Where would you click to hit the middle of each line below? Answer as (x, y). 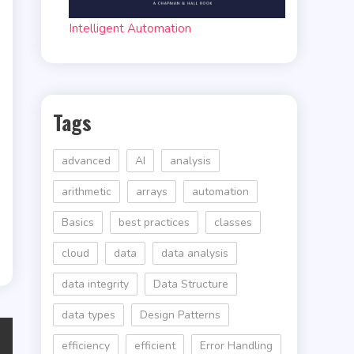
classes (233, 223)
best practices (154, 223)
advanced (86, 161)
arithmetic (87, 192)
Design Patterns (180, 315)
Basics (78, 223)
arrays (152, 192)
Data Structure (191, 284)
